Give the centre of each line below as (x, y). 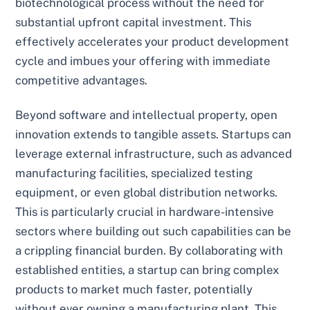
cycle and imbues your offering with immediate (143, 61)
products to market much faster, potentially (134, 289)
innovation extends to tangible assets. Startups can (154, 134)
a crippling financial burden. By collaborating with (149, 250)
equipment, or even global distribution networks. (147, 192)
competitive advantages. (82, 81)
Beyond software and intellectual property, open (147, 115)
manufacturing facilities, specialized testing (134, 173)
